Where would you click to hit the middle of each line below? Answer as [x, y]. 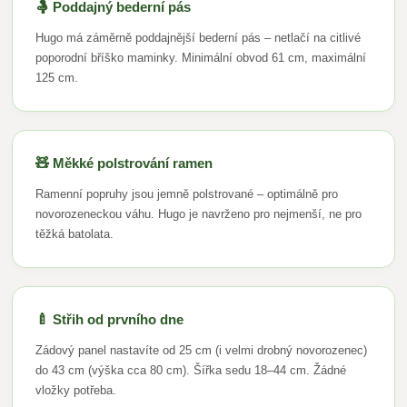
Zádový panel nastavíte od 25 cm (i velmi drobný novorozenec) [202, 351]
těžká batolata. [75, 234]
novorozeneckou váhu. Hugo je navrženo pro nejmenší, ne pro [199, 214]
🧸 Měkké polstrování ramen [124, 164]
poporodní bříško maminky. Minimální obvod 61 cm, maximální [201, 58]
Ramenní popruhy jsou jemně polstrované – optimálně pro [187, 194]
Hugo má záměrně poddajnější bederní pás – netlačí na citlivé [199, 38]
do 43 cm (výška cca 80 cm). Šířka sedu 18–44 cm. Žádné [191, 371]
